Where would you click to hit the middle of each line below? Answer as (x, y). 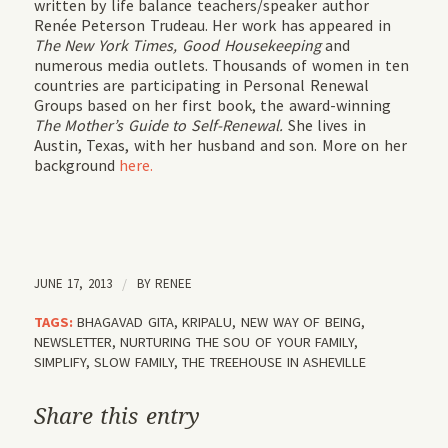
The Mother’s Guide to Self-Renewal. (158, 125)
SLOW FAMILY (134, 362)
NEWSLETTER (72, 342)
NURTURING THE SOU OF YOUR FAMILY (237, 342)
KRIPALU (207, 322)
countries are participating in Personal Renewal (201, 85)
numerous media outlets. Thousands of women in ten (221, 65)
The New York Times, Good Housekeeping (177, 45)
